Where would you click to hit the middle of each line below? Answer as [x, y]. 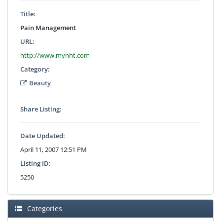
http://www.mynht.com [55, 55]
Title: [28, 14]
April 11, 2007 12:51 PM [54, 149]
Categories [45, 208]
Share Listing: [41, 109]
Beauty [40, 83]
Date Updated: [43, 135]
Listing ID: [36, 163]
